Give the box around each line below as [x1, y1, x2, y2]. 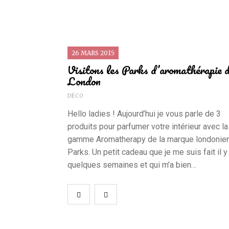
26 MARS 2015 [72, 49, 114, 57]
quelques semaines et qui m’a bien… [67, 160, 196, 170]
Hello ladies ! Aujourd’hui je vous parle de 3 [67, 109, 221, 119]
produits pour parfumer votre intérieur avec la [67, 122, 228, 132]
